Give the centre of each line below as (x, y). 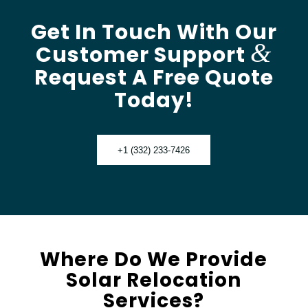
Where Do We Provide (154, 260)
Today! (154, 101)
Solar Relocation (154, 280)
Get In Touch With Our (154, 33)
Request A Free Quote (154, 78)
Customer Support (143, 55)
